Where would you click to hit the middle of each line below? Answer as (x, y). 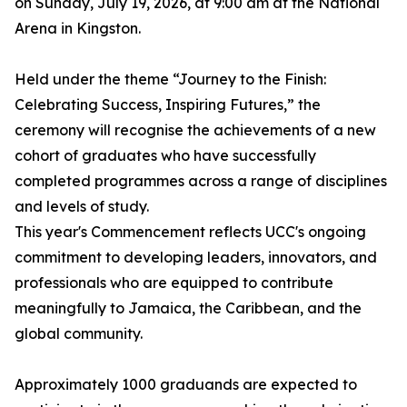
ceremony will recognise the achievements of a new (195, 130)
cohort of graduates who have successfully (165, 155)
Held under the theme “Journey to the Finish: (170, 79)
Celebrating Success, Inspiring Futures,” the (168, 104)
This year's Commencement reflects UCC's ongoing (190, 232)
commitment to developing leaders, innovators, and (196, 257)
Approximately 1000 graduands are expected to (186, 384)
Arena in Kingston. (78, 28)
